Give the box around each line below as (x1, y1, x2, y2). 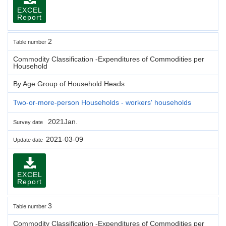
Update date (13, 136, 46, 143)
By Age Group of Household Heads (13, 79, 125, 88)
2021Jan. (46, 117, 78, 126)
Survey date (13, 119, 46, 125)
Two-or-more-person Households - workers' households (13, 98, 191, 106)
